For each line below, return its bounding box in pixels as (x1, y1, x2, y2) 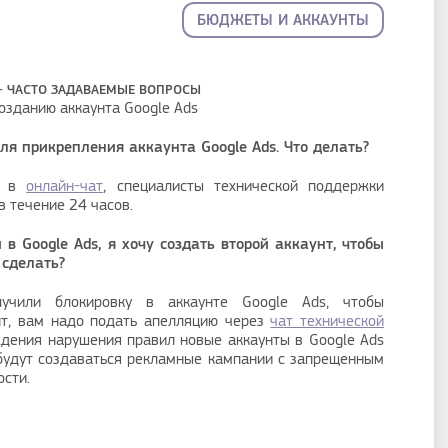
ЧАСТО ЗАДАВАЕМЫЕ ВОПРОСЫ (2, 81, 201, 98)
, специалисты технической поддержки (103, 176, 384, 196)
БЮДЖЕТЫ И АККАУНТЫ (197, 10, 369, 30)
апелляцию (144, 311, 218, 331)
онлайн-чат (26, 176, 104, 196)
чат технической (270, 311, 385, 331)
